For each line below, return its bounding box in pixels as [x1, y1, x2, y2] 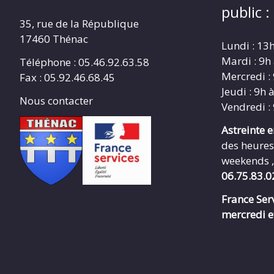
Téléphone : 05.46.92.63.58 [20, 55, 149, 70]
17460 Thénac [20, 32, 88, 46]
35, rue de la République [20, 17, 139, 31]
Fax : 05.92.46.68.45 [20, 70, 115, 85]
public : [221, 2, 270, 23]
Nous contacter [20, 93, 93, 108]
